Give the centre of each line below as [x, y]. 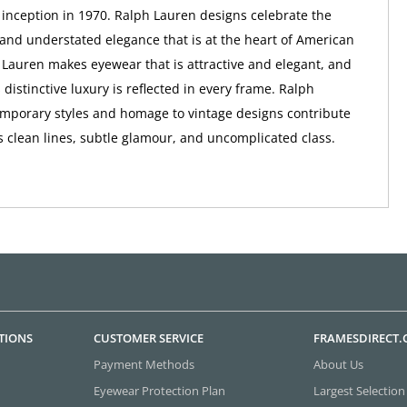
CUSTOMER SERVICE [149, 338]
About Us [338, 364]
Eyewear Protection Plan [160, 390]
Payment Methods [144, 364]
